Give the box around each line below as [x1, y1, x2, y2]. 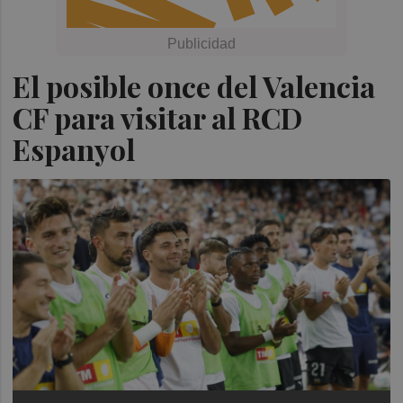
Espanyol [13, 130, 136, 168]
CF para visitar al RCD [13, 98, 303, 137]
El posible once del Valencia [13, 67, 376, 105]
